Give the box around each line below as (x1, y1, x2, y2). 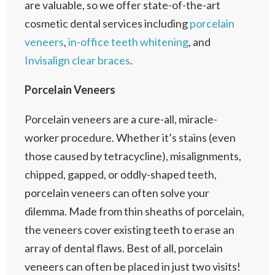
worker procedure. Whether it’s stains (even (25, 131, 236, 144)
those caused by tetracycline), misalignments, (25, 149, 241, 163)
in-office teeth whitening (68, 35, 188, 48)
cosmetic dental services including (25, 17, 190, 30)
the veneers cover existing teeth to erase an (25, 223, 234, 236)
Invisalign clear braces (25, 53, 130, 67)
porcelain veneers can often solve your (25, 186, 209, 199)
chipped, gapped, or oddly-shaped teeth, (25, 168, 217, 181)
